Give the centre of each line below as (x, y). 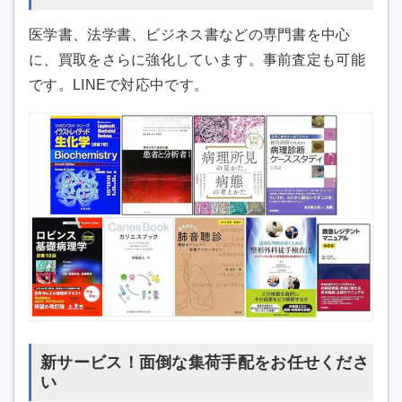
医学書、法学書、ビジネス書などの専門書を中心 (190, 35)
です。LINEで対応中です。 (119, 85)
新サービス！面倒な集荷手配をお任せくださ (205, 363)
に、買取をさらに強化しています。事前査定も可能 (197, 60)
